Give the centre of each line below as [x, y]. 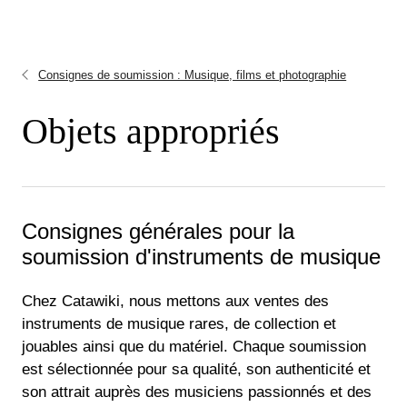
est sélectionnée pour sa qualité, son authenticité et [196, 369]
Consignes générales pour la [158, 231]
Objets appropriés [151, 131]
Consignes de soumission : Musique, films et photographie [193, 75]
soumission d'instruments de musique [201, 257]
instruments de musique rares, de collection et [179, 324]
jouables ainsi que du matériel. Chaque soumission [194, 347]
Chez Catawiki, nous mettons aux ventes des [175, 301]
